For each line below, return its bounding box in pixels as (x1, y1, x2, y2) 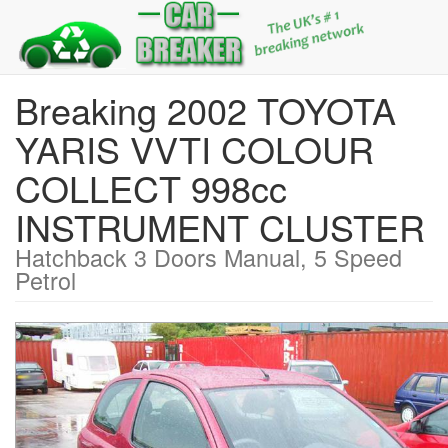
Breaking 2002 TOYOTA (15, 84, 396, 135)
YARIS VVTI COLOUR (15, 123, 374, 174)
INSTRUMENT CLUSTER (15, 201, 425, 252)
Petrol (15, 263, 76, 297)
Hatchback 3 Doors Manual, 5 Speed (15, 240, 402, 274)
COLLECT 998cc (15, 162, 287, 213)
